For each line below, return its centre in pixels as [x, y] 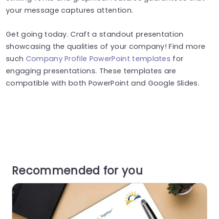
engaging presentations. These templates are [91, 71]
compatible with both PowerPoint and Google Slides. [103, 83]
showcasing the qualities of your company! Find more [106, 46]
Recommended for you [77, 170]
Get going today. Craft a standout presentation [95, 34]
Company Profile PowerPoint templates [98, 58]
